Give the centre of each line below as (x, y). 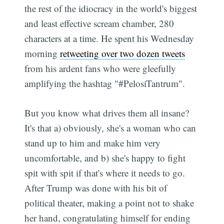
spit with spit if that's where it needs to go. (105, 172)
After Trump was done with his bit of (96, 187)
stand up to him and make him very (93, 142)
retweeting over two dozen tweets (123, 53)
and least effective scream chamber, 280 (99, 23)
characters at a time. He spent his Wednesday (109, 38)
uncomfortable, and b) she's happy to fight (105, 157)
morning (42, 53)
